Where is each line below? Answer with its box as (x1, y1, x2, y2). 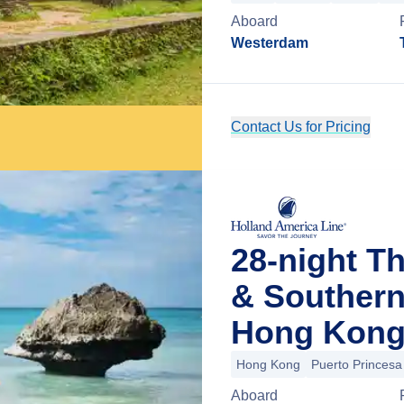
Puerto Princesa (311, 357, 402, 372)
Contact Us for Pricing (231, 119, 371, 134)
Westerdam (231, 35, 308, 50)
